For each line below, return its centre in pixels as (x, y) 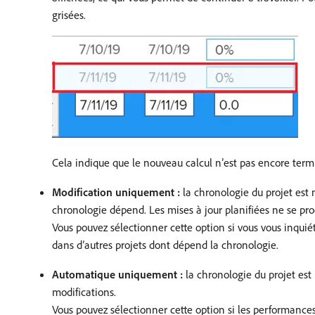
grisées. (69, 15)
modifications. (84, 292)
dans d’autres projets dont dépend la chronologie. (165, 245)
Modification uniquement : (116, 192)
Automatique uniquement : (117, 274)
